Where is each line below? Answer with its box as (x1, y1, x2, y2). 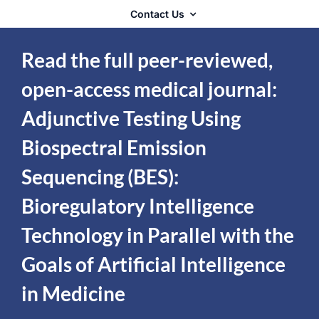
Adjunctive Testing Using (21, 105, 241, 130)
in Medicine (21, 281, 125, 305)
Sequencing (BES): (21, 164, 179, 189)
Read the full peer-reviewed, (21, 47, 273, 72)
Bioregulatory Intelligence (21, 193, 254, 218)
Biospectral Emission (21, 135, 206, 159)
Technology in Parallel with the (21, 222, 294, 247)
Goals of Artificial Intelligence (21, 251, 286, 276)
